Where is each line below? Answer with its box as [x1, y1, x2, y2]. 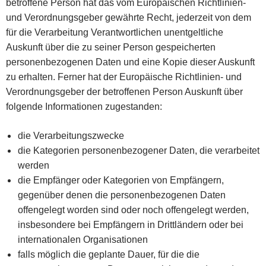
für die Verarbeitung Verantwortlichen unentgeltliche [6, 27, 223, 37]
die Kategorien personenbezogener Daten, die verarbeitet [18, 145, 259, 156]
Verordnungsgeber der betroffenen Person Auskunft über [6, 86, 243, 97]
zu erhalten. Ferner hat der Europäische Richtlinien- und [6, 71, 242, 82]
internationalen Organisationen [18, 234, 148, 245]
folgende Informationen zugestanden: [6, 101, 162, 112]
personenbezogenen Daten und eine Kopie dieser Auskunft [6, 56, 255, 67]
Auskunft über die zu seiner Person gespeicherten [6, 42, 216, 52]
